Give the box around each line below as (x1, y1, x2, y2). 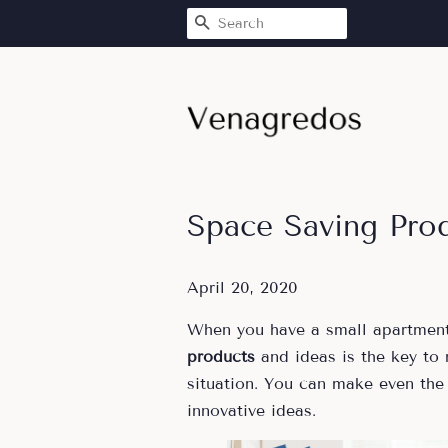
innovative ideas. (187, 401, 316, 420)
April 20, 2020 (187, 278, 298, 297)
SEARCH (211, 14, 290, 33)
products (187, 347, 255, 366)
